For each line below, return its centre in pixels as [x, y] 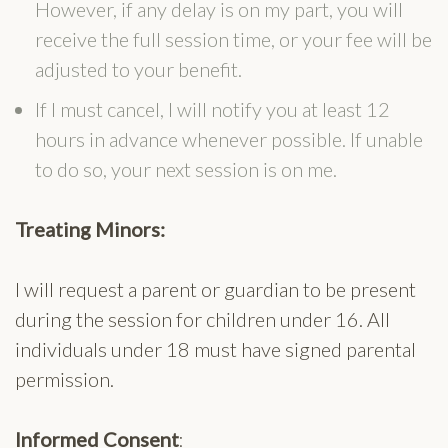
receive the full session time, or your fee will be [233, 38]
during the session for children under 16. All [202, 318]
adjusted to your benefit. [138, 68]
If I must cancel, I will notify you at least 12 [212, 108]
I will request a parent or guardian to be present [215, 288]
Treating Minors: [90, 228]
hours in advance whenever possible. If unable [229, 138]
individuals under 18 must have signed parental [215, 348]
